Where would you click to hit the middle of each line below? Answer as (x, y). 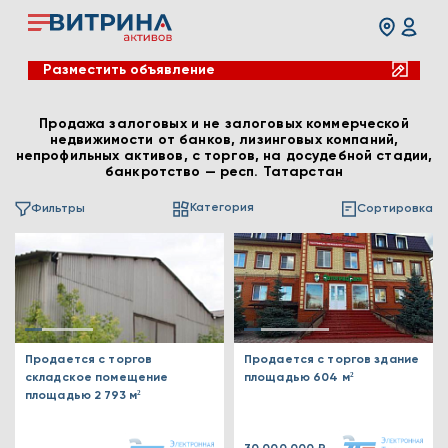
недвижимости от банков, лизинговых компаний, (224, 140)
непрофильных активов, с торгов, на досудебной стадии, (224, 156)
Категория (222, 208)
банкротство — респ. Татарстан (224, 172)
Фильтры (58, 209)
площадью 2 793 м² (83, 396)
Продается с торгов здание (331, 360)
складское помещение (97, 378)
